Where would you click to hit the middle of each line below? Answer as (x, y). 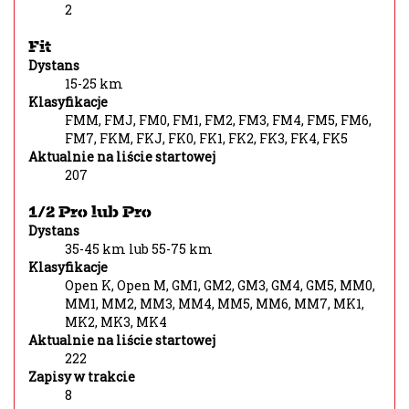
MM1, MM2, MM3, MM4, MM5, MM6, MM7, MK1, (215, 304)
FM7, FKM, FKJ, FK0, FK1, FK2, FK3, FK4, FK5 (206, 138)
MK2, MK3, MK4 (116, 322)
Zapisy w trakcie (82, 377)
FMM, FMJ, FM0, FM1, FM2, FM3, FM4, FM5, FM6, (218, 120)
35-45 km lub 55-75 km (139, 249)
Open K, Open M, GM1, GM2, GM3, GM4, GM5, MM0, (220, 285)
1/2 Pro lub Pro (90, 211)
